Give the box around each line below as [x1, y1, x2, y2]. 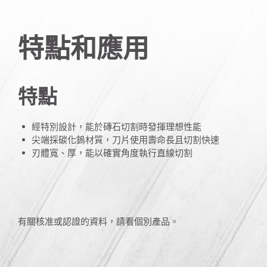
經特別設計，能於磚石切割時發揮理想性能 [32, 121, 201, 132]
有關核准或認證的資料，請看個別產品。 [18, 216, 179, 226]
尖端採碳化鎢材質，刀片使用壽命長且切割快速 [32, 134, 219, 145]
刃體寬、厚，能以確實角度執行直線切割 [32, 147, 193, 158]
